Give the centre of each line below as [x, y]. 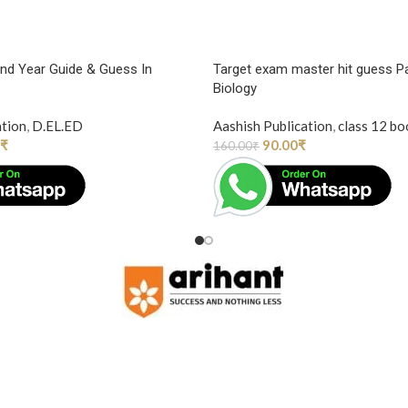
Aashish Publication [273, 126]
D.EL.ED [57, 126]
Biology [235, 88]
